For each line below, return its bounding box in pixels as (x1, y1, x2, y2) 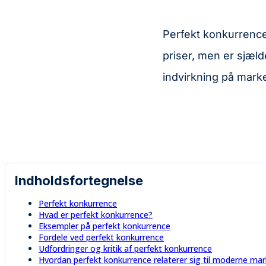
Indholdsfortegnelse (15, 172, 143, 188)
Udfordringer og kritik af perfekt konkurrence (39, 242, 212, 254)
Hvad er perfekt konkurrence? (39, 208, 153, 220)
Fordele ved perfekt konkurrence (39, 231, 164, 243)
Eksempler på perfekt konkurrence (39, 220, 170, 232)
